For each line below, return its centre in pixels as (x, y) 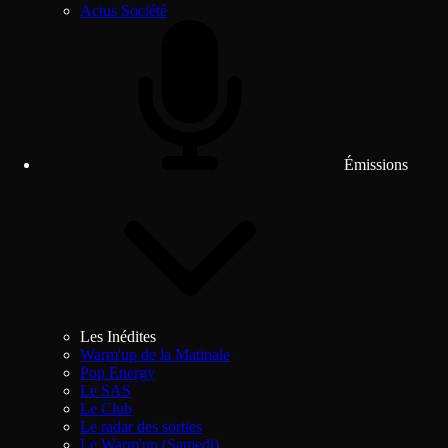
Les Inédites (118, 336)
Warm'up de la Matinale (155, 354)
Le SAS (105, 390)
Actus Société (123, 10)
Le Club (106, 408)
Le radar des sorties (141, 426)
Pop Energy (117, 372)
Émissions (374, 164)
